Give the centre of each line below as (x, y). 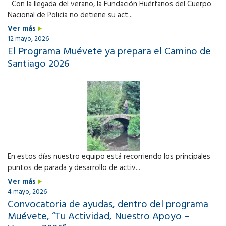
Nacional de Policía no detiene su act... (70, 15)
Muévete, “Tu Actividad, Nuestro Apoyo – (99, 217)
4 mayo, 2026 (27, 192)
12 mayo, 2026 (28, 39)
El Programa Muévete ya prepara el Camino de (109, 52)
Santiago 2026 (38, 64)
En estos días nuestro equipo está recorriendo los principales (109, 157)
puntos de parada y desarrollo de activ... (74, 168)
